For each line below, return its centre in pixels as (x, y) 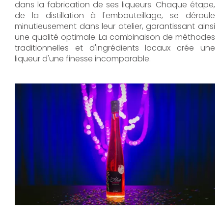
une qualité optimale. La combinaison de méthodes (115, 37)
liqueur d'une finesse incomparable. (83, 59)
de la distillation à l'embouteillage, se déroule (115, 16)
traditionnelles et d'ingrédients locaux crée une (115, 48)
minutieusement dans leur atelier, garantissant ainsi (115, 27)
